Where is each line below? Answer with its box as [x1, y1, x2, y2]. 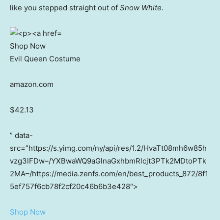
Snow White [120, 3, 162, 13]
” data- [10, 131, 33, 140]
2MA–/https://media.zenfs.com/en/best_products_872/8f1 [10, 169, 208, 179]
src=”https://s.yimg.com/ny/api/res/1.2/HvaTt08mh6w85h [10, 143, 207, 153]
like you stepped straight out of [10, 3, 120, 13]
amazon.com [10, 80, 54, 89]
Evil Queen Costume [10, 54, 81, 64]
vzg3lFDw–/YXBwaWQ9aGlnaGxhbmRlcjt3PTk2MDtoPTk [10, 156, 206, 166]
